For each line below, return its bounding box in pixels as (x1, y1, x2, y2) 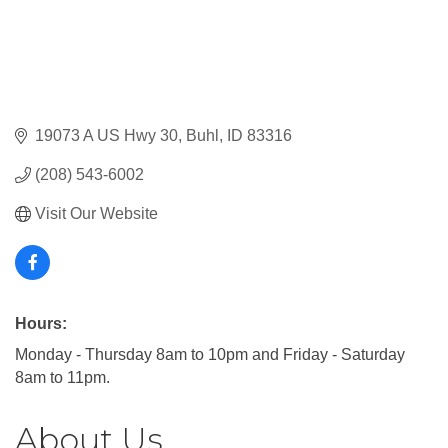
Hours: (15, 315, 67, 333)
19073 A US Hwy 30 (35, 127, 178, 145)
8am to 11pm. (15, 369, 110, 387)
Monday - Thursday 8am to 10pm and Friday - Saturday (15, 346, 405, 364)
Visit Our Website (35, 205, 158, 223)
